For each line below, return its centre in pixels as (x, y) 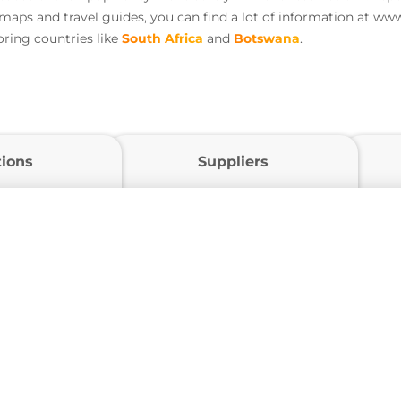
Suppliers (233, 162)
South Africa (162, 39)
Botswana (267, 39)
